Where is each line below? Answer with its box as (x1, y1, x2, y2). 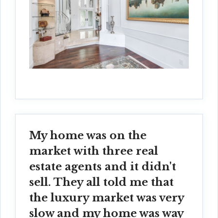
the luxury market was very (29, 191, 184, 205)
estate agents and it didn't (29, 160, 176, 174)
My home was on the (29, 129, 146, 143)
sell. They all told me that (29, 176, 174, 189)
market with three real (29, 145, 158, 158)
